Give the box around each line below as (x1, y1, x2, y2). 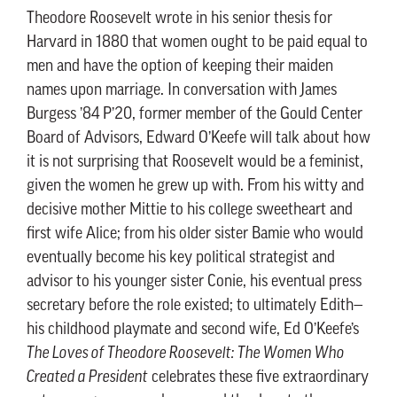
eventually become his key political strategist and (27, 250, 335, 267)
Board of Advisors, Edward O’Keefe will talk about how (27, 130, 370, 147)
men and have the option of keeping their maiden (27, 58, 333, 75)
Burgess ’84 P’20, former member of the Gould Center (27, 106, 362, 123)
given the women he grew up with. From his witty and (27, 178, 364, 195)
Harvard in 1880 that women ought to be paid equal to (27, 35, 368, 51)
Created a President (27, 370, 148, 386)
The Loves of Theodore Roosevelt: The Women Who (27, 346, 345, 362)
